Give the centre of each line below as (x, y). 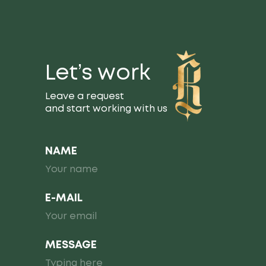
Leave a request (85, 96)
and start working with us (106, 109)
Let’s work (98, 74)
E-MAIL (64, 198)
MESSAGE (71, 245)
